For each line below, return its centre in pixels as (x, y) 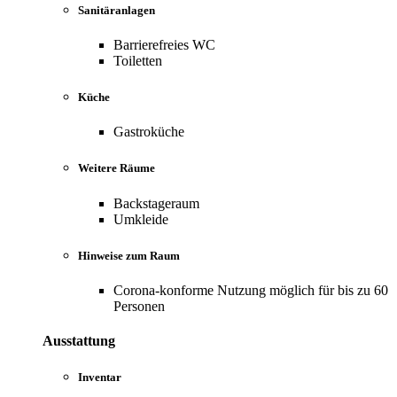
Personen (139, 306)
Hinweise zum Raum (129, 255)
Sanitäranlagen (117, 10)
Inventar (100, 378)
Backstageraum (156, 203)
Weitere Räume (117, 168)
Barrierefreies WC (164, 44)
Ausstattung (79, 341)
